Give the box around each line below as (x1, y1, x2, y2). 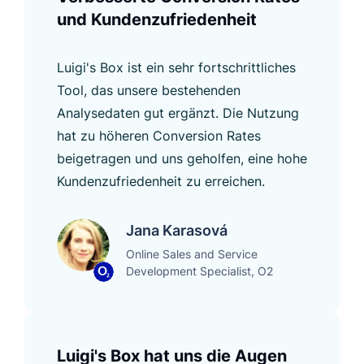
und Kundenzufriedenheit (57, 9, 257, 29)
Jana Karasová (126, 221, 227, 239)
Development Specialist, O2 (126, 263, 273, 278)
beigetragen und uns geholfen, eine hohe (57, 149, 307, 167)
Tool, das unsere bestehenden (57, 81, 240, 98)
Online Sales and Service (126, 246, 258, 261)
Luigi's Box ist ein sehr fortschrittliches (57, 58, 296, 76)
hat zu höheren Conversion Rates (57, 127, 261, 144)
